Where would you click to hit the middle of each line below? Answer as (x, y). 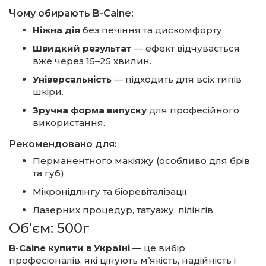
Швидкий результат (82, 48)
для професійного (193, 110)
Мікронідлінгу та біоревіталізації (110, 191)
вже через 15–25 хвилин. (92, 61)
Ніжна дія (56, 30)
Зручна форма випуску (90, 110)
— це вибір (158, 248)
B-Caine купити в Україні (69, 248)
